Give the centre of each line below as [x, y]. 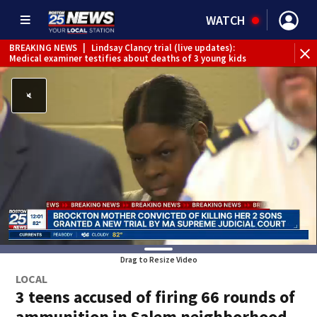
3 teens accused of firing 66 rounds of [156, 297]
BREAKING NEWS [43, 47]
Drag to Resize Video [158, 259]
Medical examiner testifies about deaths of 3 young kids [128, 58]
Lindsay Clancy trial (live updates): [163, 47]
